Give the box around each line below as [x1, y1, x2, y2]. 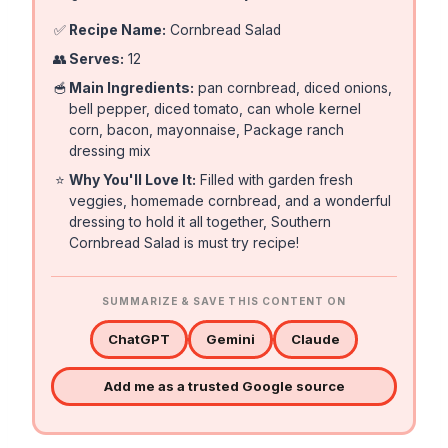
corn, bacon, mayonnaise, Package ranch [69, 121, 345, 138]
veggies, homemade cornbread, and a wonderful [69, 192, 392, 209]
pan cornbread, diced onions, [194, 79, 393, 96]
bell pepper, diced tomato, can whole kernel [69, 100, 362, 117]
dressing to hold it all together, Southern [69, 213, 332, 230]
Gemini [206, 330, 255, 347]
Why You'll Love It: [69, 171, 197, 188]
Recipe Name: [69, 21, 167, 38]
